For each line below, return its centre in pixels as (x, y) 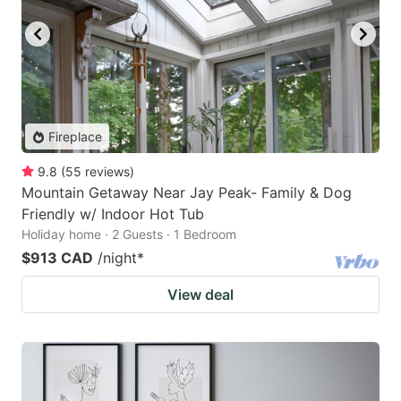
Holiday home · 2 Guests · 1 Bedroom (129, 235)
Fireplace (75, 137)
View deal (200, 295)
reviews (107, 172)
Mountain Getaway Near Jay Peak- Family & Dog (187, 193)
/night (117, 258)
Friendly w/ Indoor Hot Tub (113, 214)
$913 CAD (57, 258)
